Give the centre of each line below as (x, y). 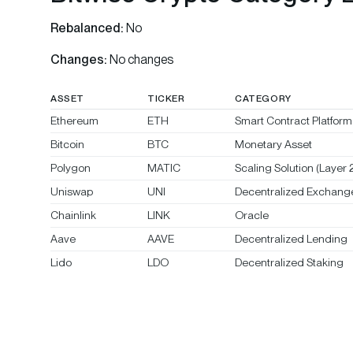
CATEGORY (263, 99)
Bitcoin (67, 145)
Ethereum (74, 121)
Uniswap (72, 192)
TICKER (166, 99)
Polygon (71, 168)
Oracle (252, 216)
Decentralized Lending (291, 239)
